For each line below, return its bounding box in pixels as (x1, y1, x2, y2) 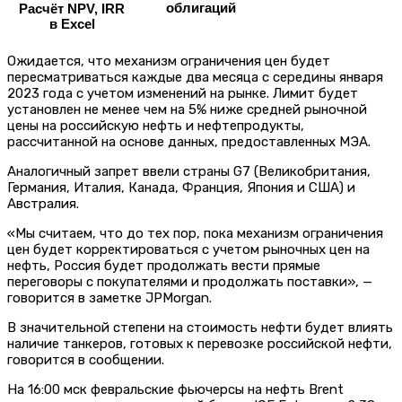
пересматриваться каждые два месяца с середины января (7, 68, 383, 85)
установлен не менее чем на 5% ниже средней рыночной (7, 100, 367, 118)
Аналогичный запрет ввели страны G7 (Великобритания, (7, 162, 371, 179)
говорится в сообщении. (7, 351, 164, 368)
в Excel (48, 15, 95, 31)
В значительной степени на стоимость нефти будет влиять (7, 319, 393, 336)
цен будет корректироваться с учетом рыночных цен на (7, 240, 370, 258)
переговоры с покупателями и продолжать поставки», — (7, 273, 372, 290)
